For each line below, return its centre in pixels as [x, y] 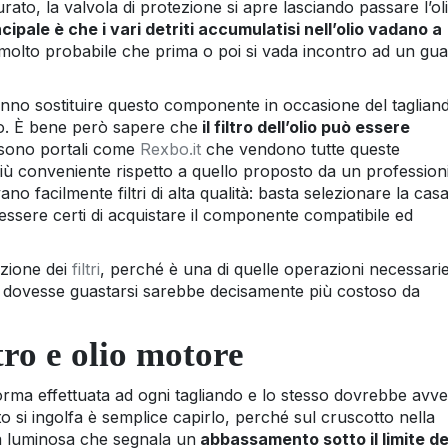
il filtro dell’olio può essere [304, 126]
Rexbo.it [170, 148]
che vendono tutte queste [300, 148]
